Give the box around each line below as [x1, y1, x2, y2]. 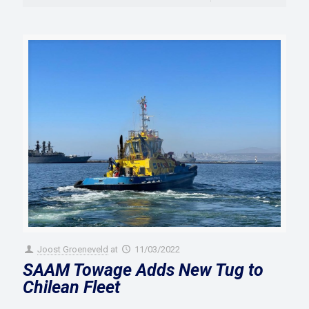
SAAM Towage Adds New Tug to [23, 259, 263, 280]
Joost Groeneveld [37, 243, 109, 255]
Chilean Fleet [23, 277, 120, 297]
